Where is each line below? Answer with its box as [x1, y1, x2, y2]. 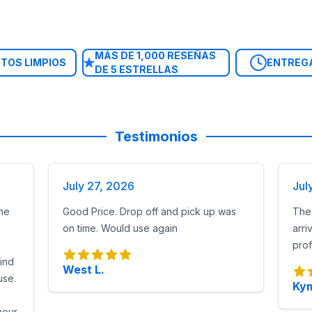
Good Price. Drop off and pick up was [63, 205, 237, 217]
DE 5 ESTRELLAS [94, 63, 178, 75]
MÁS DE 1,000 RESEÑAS [94, 49, 216, 61]
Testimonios [114, 128, 198, 145]
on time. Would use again [63, 222, 178, 234]
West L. [63, 263, 105, 276]
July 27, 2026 [63, 179, 135, 193]
